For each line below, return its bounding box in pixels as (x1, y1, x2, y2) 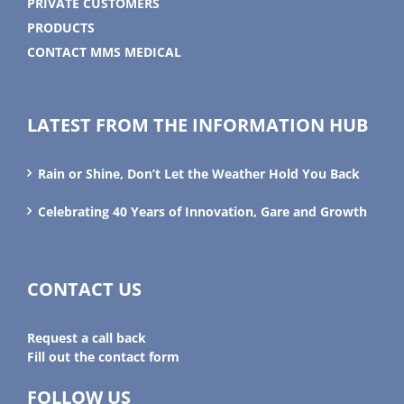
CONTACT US (27, 276, 142, 301)
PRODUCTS (27, 18, 95, 36)
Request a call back (27, 328, 146, 346)
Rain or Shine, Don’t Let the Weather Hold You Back (38, 164, 360, 182)
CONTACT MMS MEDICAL (27, 42, 181, 60)
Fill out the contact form (27, 347, 179, 365)
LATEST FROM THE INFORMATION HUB (27, 112, 368, 137)
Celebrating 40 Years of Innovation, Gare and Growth (38, 202, 367, 220)
